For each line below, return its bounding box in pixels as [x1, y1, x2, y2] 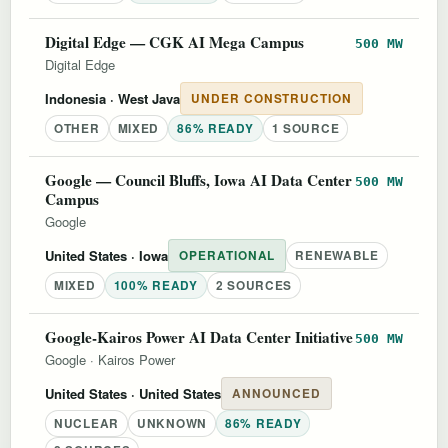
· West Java [106, 88, 180, 108]
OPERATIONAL [179, 246, 276, 264]
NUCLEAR [54, 414, 119, 432]
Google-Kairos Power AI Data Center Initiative [45, 325, 353, 348]
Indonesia [45, 88, 106, 108]
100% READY [113, 276, 198, 294]
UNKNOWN [136, 414, 207, 432]
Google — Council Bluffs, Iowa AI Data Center [45, 168, 352, 191]
